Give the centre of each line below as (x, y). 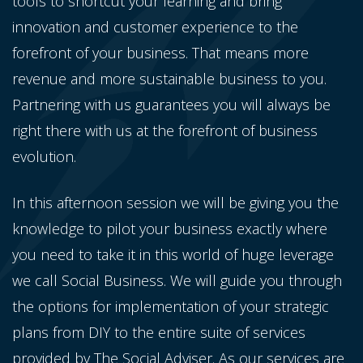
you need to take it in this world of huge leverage (173, 254)
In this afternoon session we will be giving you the (175, 202)
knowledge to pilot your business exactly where (170, 228)
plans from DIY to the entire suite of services (159, 332)
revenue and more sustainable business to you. (169, 78)
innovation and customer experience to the (155, 26)
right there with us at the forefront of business (165, 130)
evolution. (44, 156)
